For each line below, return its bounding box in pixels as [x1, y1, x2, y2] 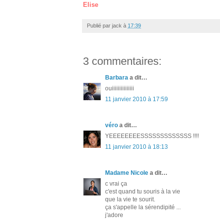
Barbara [105, 74, 128, 81]
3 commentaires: [83, 55, 162, 67]
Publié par [87, 22, 112, 28]
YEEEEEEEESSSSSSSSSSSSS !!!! [105, 132, 199, 139]
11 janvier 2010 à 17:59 [105, 95, 168, 103]
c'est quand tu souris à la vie [105, 188, 180, 195]
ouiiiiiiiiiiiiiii [105, 84, 134, 92]
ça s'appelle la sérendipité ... [105, 203, 181, 211]
